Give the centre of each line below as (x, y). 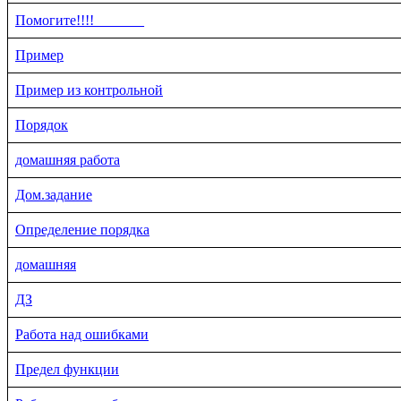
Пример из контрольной (89, 90)
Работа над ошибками (82, 334)
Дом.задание (54, 194)
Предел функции (67, 369)
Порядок (42, 124)
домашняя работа (68, 159)
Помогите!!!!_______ (80, 20)
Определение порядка (82, 229)
